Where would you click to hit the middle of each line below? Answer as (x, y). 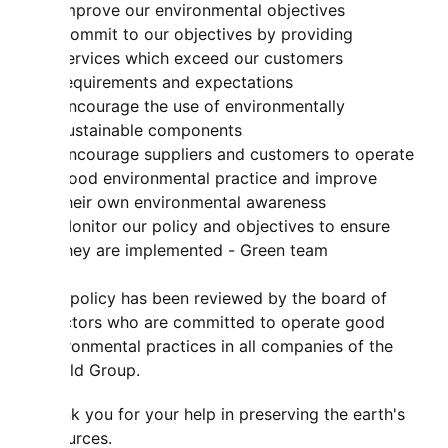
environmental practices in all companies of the (213, 346)
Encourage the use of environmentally (201, 106)
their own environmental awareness (192, 202)
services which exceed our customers (200, 58)
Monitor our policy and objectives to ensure (224, 226)
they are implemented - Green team (193, 250)
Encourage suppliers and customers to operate (236, 154)
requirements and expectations (175, 82)
